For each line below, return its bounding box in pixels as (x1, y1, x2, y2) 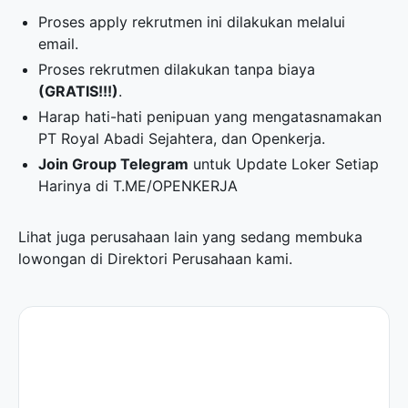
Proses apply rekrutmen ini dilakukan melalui (38, 13, 346, 31)
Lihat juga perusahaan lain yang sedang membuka (18, 228, 362, 246)
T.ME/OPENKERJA (113, 177, 239, 195)
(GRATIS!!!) (38, 82, 119, 100)
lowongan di (18, 250, 107, 268)
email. (38, 35, 79, 53)
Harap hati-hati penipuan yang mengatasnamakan (38, 107, 382, 126)
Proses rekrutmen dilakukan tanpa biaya (38, 60, 316, 78)
